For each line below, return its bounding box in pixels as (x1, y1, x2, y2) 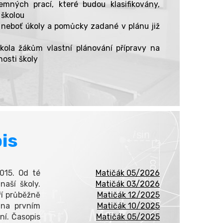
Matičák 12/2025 (97, 190, 160, 200)
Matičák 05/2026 (96, 168, 160, 178)
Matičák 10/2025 (97, 201, 160, 211)
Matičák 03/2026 (96, 179, 160, 189)
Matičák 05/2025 (96, 212, 160, 222)
